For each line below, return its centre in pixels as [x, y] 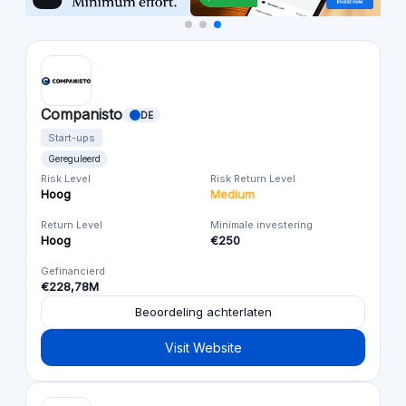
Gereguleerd [74, 159]
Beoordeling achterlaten [203, 312]
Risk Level [66, 179]
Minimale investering [261, 225]
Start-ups [72, 138]
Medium [232, 194]
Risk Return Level [253, 179]
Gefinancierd [73, 271]
